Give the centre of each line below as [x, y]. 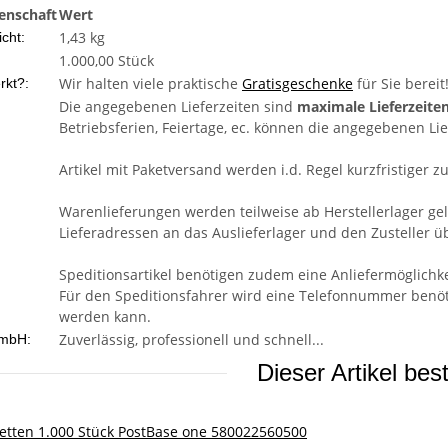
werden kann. [105, 317]
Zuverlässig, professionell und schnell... [191, 340]
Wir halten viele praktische [150, 84]
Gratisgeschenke [297, 84]
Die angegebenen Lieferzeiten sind [178, 107]
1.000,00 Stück [106, 61]
